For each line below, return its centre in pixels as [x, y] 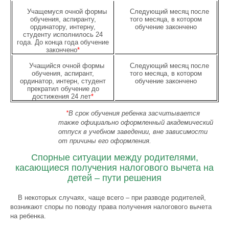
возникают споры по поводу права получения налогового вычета [111, 207]
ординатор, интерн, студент [63, 81]
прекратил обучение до [63, 89]
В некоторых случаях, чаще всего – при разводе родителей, [112, 198]
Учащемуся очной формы [67, 12]
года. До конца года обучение [63, 42]
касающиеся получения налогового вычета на [114, 168]
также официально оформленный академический [136, 122]
